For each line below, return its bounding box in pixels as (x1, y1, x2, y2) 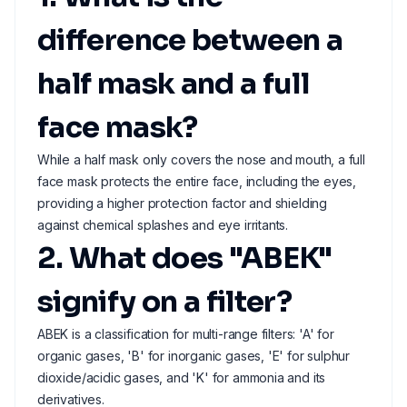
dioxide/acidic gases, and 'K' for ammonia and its (37, 370, 326, 385)
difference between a (37, 22, 343, 58)
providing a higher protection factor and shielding (37, 195, 328, 211)
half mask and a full (37, 65, 310, 102)
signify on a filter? (37, 283, 293, 320)
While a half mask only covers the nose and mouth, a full (37, 152, 365, 167)
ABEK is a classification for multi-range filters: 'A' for (37, 326, 334, 342)
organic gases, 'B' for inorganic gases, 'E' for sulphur (37, 348, 351, 363)
